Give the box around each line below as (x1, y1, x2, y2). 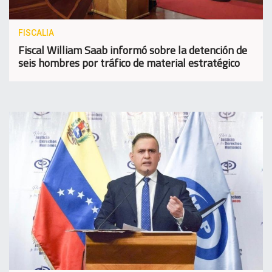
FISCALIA (18, 27, 54, 38)
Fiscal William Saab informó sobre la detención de (18, 41, 247, 58)
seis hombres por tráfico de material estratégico (18, 54, 240, 71)
